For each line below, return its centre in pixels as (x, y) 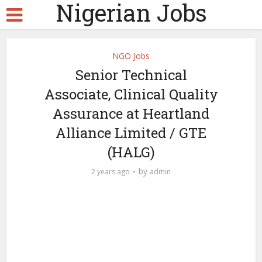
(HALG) (131, 152)
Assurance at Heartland (131, 113)
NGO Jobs (131, 56)
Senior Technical (131, 75)
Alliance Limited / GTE (131, 133)
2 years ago (111, 172)
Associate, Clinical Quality (131, 94)
